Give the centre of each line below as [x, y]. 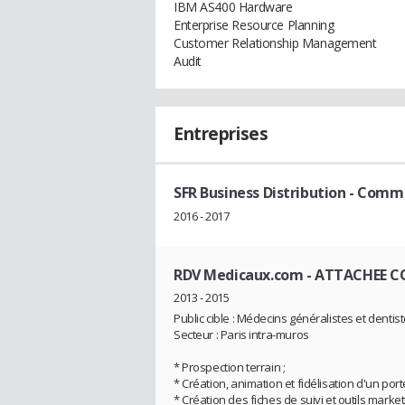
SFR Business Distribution [260, 193]
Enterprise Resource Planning [254, 25]
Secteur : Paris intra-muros [241, 335]
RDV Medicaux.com [239, 274]
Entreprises [221, 134]
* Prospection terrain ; [230, 367]
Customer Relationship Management [275, 43]
